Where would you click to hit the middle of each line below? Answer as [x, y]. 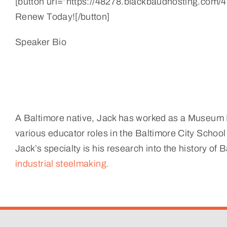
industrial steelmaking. [62, 163]
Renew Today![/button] [63, 16]
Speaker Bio [41, 42]
